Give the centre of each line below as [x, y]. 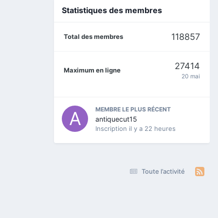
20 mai [191, 76]
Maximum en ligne [92, 70]
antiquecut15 [116, 119]
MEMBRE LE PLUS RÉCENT [133, 109]
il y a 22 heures [152, 128]
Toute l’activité [163, 171]
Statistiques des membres [112, 10]
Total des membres [93, 36]
